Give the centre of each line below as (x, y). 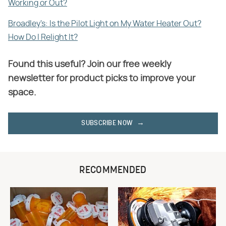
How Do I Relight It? (43, 37)
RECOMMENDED (113, 170)
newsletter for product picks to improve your (102, 78)
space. (22, 93)
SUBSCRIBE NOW (107, 123)
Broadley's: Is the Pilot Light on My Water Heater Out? (105, 23)
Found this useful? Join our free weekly (90, 64)
